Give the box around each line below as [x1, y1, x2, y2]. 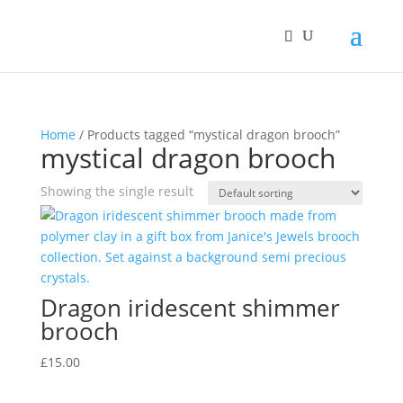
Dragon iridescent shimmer [40, 291, 340, 324]
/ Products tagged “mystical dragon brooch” [75, 126, 340, 143]
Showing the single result [40, 183, 193, 200]
